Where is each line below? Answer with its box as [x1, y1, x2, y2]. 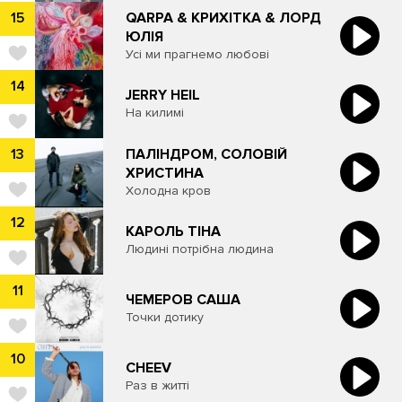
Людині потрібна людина [126, 241, 274, 258]
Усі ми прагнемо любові [126, 46, 269, 62]
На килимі [126, 105, 184, 121]
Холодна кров [126, 182, 211, 198]
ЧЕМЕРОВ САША [126, 291, 240, 310]
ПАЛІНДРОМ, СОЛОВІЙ [126, 144, 287, 163]
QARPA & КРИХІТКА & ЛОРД [126, 8, 321, 27]
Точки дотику [126, 310, 204, 326]
